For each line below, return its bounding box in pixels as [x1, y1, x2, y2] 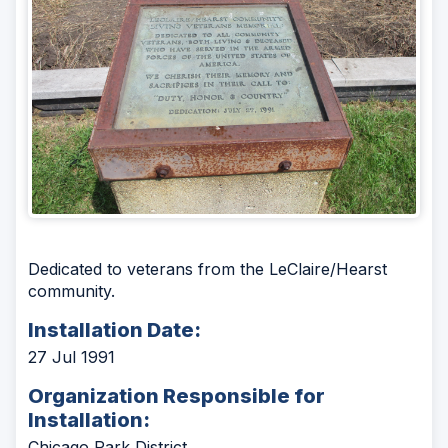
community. [28, 280, 115, 301]
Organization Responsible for [28, 383, 325, 408]
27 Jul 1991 [28, 346, 115, 367]
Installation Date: [28, 317, 201, 342]
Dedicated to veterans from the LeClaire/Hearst [28, 258, 387, 279]
